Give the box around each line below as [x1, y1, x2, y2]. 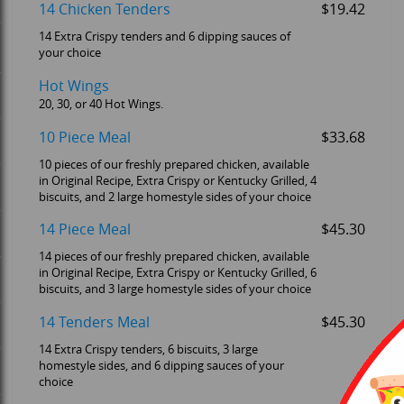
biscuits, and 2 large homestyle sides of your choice [38, 189, 311, 204]
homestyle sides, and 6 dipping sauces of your [38, 359, 284, 373]
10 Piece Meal [38, 128, 131, 146]
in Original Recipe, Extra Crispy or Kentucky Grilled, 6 [38, 266, 317, 280]
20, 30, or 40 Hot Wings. [38, 96, 163, 111]
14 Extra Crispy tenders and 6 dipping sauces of [38, 29, 290, 43]
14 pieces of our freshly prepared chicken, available [38, 250, 309, 264]
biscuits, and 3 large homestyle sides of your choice [38, 282, 311, 297]
